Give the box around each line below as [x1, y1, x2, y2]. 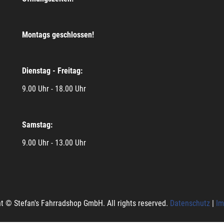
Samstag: [22, 119, 52, 129]
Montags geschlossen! [22, 29, 94, 39]
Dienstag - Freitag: [22, 65, 82, 75]
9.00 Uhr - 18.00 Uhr [22, 83, 86, 93]
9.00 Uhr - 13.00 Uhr [22, 137, 86, 147]
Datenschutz [170, 198, 210, 208]
